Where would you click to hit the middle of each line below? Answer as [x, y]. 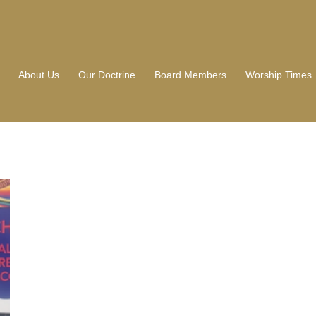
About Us [38, 75]
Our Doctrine [107, 75]
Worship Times [278, 75]
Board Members [190, 75]
